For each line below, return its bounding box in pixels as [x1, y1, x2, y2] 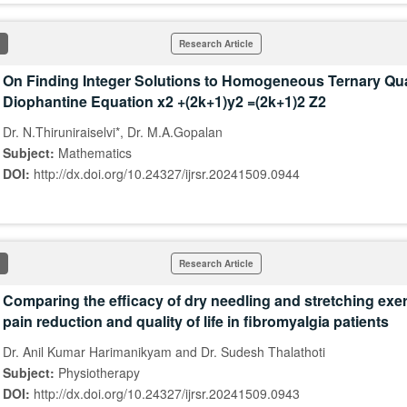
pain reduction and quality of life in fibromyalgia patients [3, 311, 389, 332]
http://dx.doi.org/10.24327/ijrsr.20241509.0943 [34, 384, 300, 402]
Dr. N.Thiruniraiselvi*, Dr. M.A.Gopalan [3, 123, 223, 141]
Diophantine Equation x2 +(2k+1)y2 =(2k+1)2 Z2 [3, 91, 326, 112]
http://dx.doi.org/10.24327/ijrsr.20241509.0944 [34, 164, 300, 183]
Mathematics [58, 144, 132, 162]
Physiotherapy [58, 363, 140, 382]
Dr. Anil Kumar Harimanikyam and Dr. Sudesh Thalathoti [3, 342, 325, 361]
